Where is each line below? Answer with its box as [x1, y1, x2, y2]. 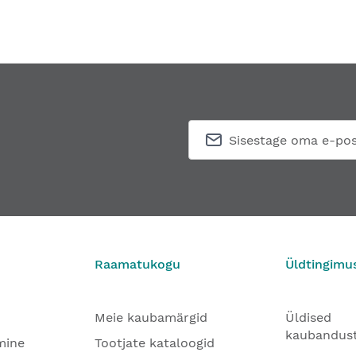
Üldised [285, 310, 331, 325]
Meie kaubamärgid [95, 310, 207, 325]
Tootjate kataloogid [95, 335, 215, 350]
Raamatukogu [95, 257, 180, 272]
